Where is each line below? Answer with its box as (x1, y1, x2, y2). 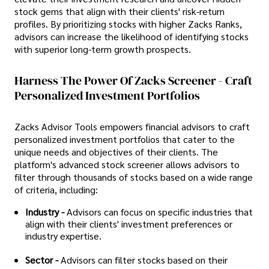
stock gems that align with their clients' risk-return (14, 5, 225, 18)
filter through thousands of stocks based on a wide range (14, 171, 253, 184)
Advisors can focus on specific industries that (64, 205, 253, 218)
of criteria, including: (14, 183, 98, 196)
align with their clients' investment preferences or (25, 217, 232, 230)
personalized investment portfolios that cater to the (14, 133, 235, 146)
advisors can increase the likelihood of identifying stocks (14, 30, 249, 43)
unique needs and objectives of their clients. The (14, 145, 218, 159)
